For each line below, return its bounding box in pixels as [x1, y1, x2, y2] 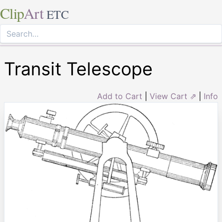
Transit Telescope [4, 58, 153, 80]
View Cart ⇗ [150, 91, 196, 101]
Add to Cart [97, 91, 142, 101]
